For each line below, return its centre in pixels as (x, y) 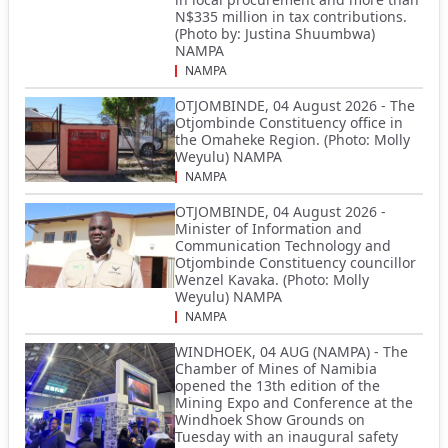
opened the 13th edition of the (277, 386)
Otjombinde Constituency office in (289, 123)
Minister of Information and (268, 229)
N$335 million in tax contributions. (291, 17)
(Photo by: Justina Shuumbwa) (275, 34)
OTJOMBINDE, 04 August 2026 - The (295, 106)
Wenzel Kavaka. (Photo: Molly (272, 280)
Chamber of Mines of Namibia (276, 369)
